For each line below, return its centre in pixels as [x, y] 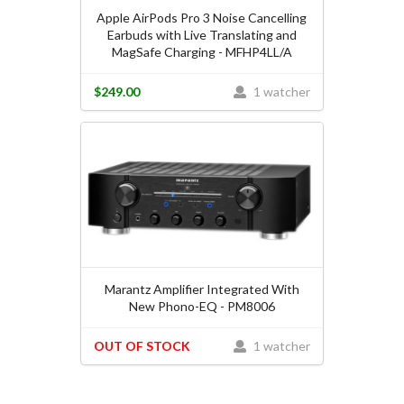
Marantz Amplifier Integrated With [202, 289]
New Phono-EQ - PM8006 [202, 306]
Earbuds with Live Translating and [202, 34]
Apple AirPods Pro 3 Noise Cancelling [202, 17]
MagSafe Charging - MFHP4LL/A [202, 51]
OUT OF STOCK [142, 346]
